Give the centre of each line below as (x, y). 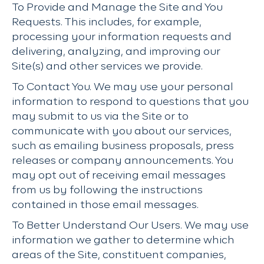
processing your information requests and (122, 37)
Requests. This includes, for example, (107, 22)
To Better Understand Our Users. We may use (130, 226)
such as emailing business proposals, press (123, 146)
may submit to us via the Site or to (100, 117)
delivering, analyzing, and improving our (116, 52)
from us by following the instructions (107, 190)
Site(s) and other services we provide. (107, 67)
